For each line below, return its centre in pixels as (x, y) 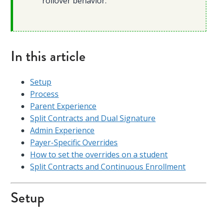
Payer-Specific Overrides (74, 142)
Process (45, 94)
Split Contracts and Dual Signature (93, 118)
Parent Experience (63, 106)
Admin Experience (62, 130)
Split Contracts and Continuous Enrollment (108, 167)
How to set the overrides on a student (99, 155)
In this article (48, 56)
